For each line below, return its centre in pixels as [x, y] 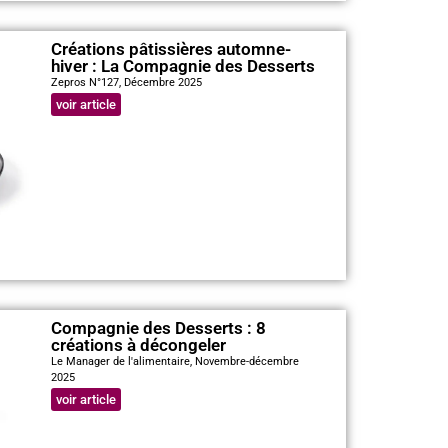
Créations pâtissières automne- [170, 48]
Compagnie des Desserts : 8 [158, 328]
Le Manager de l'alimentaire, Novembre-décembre [174, 362]
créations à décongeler [138, 345]
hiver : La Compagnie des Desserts [182, 65]
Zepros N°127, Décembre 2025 [126, 82]
